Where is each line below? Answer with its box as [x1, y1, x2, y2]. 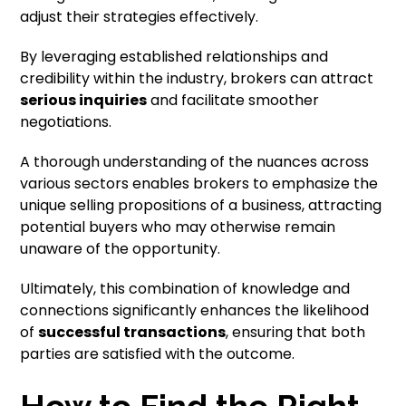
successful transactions [38, 322, 227, 343]
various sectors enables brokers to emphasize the [20, 173, 379, 194]
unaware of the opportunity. [20, 238, 221, 259]
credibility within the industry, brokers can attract [20, 68, 374, 89]
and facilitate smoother [147, 90, 320, 111]
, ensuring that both [226, 322, 366, 343]
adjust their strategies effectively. [20, 6, 259, 27]
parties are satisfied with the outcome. [20, 343, 295, 364]
